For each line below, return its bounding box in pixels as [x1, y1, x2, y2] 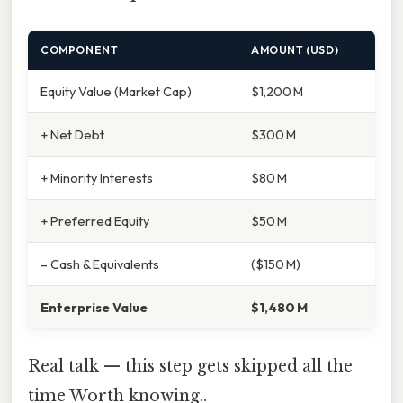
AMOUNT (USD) [251, 42, 339, 57]
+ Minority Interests [40, 168, 153, 186]
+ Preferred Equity [40, 211, 149, 229]
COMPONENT [40, 42, 119, 57]
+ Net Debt [40, 125, 104, 143]
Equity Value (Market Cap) [40, 82, 192, 100]
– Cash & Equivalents [40, 255, 159, 273]
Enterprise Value [40, 298, 148, 316]
